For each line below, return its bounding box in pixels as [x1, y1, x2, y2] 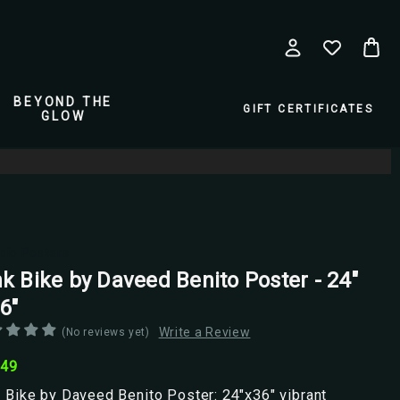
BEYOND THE [13, 95, 113, 109]
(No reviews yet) [62, 325, 150, 338]
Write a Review [158, 324, 251, 339]
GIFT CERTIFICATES [243, 103, 373, 115]
